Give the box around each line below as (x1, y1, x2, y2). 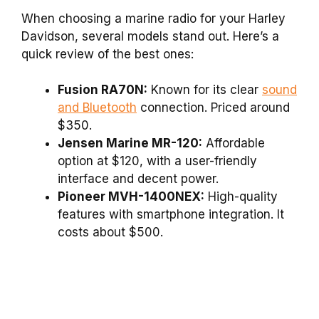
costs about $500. (58, 225, 163, 240)
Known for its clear (147, 83, 262, 98)
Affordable (202, 136, 265, 151)
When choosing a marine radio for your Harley (21, 11, 286, 26)
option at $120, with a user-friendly (58, 154, 257, 169)
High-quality (204, 189, 278, 204)
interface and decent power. (58, 172, 219, 187)
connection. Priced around (137, 100, 290, 115)
